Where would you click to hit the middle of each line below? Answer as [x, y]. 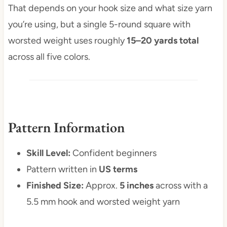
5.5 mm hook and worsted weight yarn [103, 202]
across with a [180, 186]
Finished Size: [55, 186]
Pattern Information [66, 127]
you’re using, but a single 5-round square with [99, 25]
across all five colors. [49, 57]
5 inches [136, 186]
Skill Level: [48, 153]
